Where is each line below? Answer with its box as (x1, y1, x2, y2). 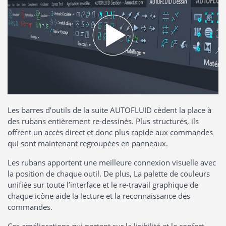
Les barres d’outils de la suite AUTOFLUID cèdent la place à (8, 104, 211, 115)
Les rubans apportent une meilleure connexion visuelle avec (8, 157, 216, 167)
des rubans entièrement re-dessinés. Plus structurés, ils (8, 116, 199, 126)
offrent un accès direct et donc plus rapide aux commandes (8, 127, 213, 137)
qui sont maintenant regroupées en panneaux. (8, 138, 168, 148)
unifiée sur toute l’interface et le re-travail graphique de (8, 179, 198, 190)
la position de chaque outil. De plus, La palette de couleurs (8, 168, 210, 179)
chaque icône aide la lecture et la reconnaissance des (8, 190, 190, 201)
